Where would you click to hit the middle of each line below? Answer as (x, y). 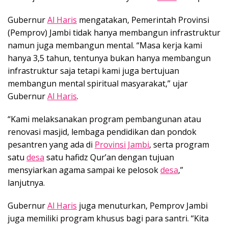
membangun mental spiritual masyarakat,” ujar (98, 83)
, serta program (179, 144)
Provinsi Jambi (122, 144)
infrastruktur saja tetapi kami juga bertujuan (93, 70)
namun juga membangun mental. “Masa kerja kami (105, 45)
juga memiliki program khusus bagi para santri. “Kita (108, 218)
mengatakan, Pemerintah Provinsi (143, 20)
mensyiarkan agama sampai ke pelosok (84, 170)
